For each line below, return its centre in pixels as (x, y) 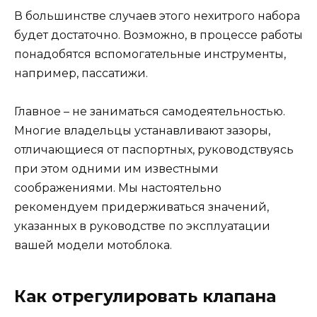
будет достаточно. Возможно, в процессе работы (158, 35)
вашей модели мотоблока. (93, 246)
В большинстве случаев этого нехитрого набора (157, 16)
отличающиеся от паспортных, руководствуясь (154, 150)
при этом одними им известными (116, 169)
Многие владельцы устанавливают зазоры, (142, 131)
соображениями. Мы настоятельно (118, 188)
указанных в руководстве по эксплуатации (142, 226)
